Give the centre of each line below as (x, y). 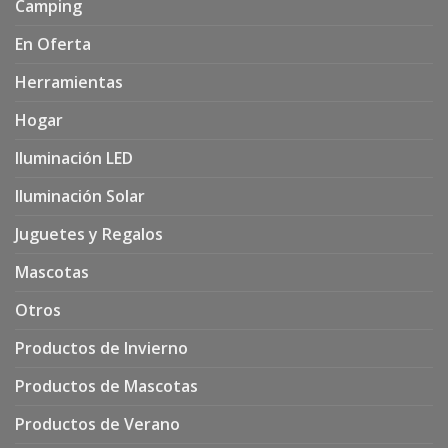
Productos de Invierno (101, 347)
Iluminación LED (74, 157)
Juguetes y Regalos (89, 233)
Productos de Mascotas (106, 385)
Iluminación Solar (80, 195)
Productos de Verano (97, 423)
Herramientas (69, 81)
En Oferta (53, 43)
